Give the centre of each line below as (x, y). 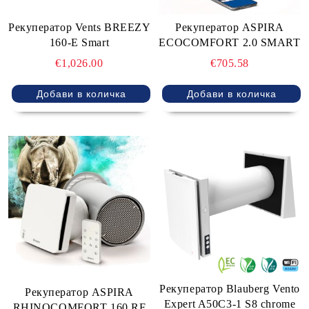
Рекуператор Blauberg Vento (230, 289)
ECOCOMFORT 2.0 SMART (230, 43)
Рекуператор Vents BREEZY (80, 28)
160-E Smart (79, 43)
